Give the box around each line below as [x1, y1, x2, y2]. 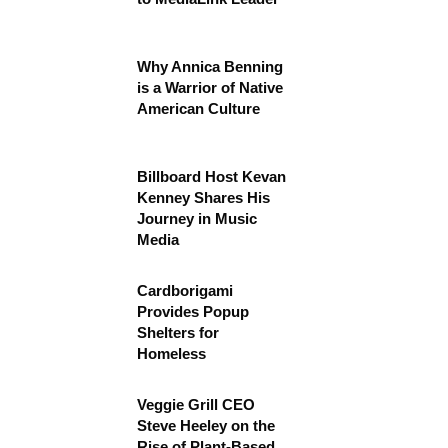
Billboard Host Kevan [137, 168, 286, 185]
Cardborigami [137, 282, 233, 299]
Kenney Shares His [137, 189, 270, 206]
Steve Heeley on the [137, 417, 275, 434]
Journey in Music [137, 210, 257, 227]
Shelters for [137, 324, 219, 341]
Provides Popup [137, 303, 249, 320]
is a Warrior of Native [137, 79, 283, 96]
